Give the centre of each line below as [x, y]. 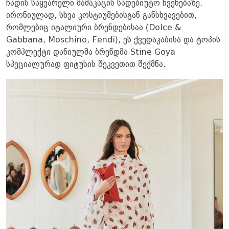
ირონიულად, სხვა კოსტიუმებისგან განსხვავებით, [101, 16]
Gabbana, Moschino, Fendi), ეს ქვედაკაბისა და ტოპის [113, 40]
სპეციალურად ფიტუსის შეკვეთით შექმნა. [86, 65]
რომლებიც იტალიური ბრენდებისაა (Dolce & [94, 28]
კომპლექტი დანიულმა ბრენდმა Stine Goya [91, 52]
